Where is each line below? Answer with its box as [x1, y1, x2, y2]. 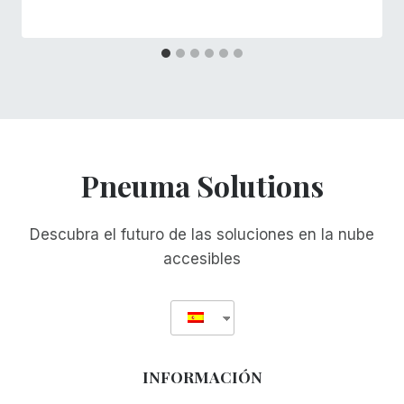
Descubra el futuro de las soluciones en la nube [30, 225, 374, 243]
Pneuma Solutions [80, 165, 324, 205]
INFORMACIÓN [142, 365, 262, 387]
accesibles [163, 249, 241, 268]
